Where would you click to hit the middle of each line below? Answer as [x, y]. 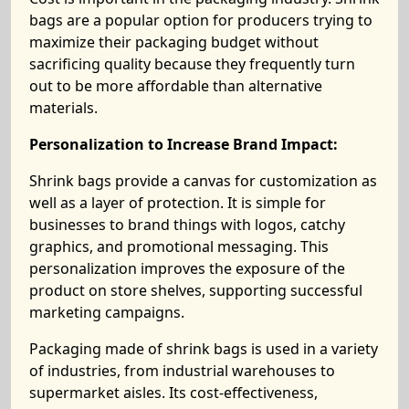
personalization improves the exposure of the [187, 268]
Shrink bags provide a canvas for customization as [203, 181]
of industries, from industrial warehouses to [182, 371]
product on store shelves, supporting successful [196, 290]
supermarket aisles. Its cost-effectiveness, [173, 393]
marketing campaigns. [107, 312]
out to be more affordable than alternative [176, 86]
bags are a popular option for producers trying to [201, 20]
